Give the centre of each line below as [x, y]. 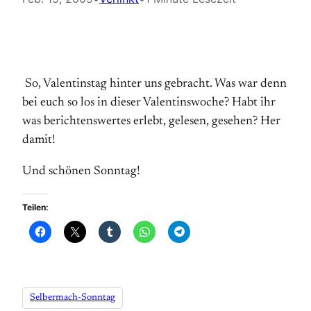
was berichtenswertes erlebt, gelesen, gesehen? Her [151, 121]
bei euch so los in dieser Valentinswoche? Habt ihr [149, 103]
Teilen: [35, 207]
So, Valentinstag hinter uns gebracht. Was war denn [154, 84]
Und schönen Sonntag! [81, 171]
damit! [39, 140]
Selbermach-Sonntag [73, 298]
